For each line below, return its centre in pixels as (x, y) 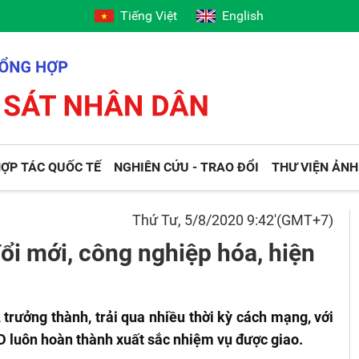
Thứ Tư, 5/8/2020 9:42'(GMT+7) (233, 220)
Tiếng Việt (149, 16)
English (243, 16)
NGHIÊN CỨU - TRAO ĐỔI (187, 167)
